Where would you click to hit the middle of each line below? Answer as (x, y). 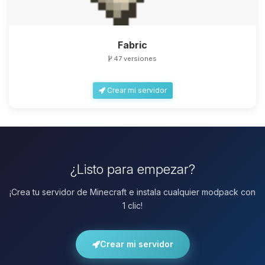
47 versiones (134, 58)
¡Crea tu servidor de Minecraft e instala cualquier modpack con (132, 192)
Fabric (132, 45)
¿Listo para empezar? (132, 169)
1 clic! (132, 205)
